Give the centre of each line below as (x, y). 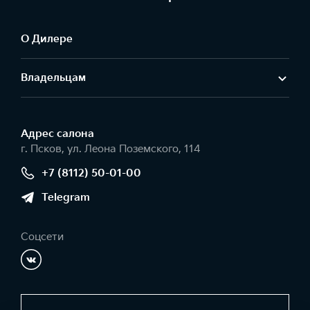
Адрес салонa (57, 134)
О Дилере (47, 39)
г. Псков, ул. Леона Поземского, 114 (111, 149)
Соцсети (42, 237)
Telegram (66, 197)
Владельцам (53, 78)
